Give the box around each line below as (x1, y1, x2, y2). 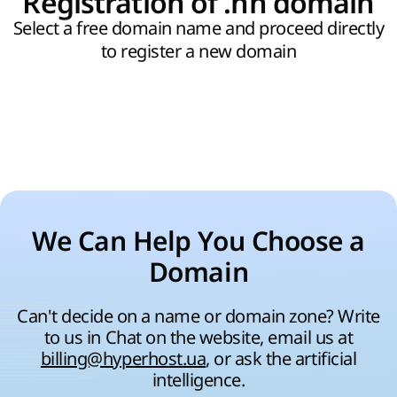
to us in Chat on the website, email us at (43, 325, 354, 350)
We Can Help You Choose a (32, 226, 365, 258)
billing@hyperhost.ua (40, 346, 206, 371)
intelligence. (152, 368, 245, 393)
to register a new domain (100, 39, 297, 64)
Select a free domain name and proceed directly (12, 16, 385, 41)
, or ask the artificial (206, 346, 357, 371)
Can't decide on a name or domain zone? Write (17, 304, 380, 329)
